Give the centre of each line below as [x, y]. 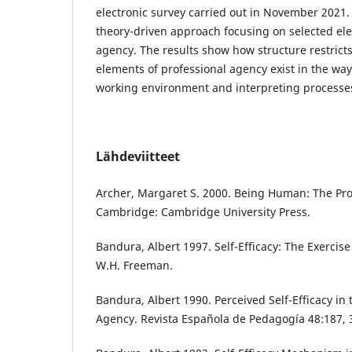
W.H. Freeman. [134, 265]
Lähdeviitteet [138, 156]
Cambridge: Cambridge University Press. [203, 211]
